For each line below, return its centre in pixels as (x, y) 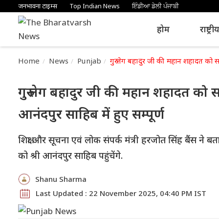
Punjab (89, 61)
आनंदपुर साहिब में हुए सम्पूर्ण (91, 114)
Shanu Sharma (61, 179)
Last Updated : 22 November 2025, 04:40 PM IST (121, 193)
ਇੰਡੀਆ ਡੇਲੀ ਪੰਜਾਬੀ (155, 6)
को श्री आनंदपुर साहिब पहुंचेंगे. (70, 155)
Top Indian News (95, 6)
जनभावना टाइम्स (38, 6)
